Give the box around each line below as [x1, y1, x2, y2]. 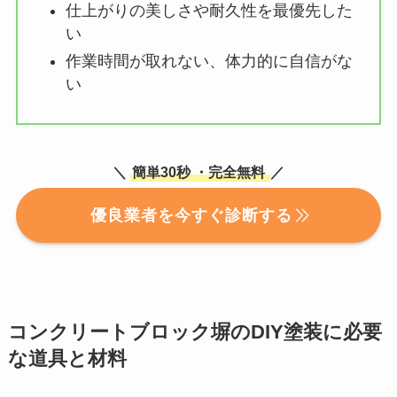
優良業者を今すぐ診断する [90, 206, 292, 224]
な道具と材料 [7, 347, 127, 370]
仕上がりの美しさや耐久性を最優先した [65, 2, 353, 20]
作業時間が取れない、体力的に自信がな [65, 51, 353, 70]
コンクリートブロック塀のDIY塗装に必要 [7, 321, 382, 343]
